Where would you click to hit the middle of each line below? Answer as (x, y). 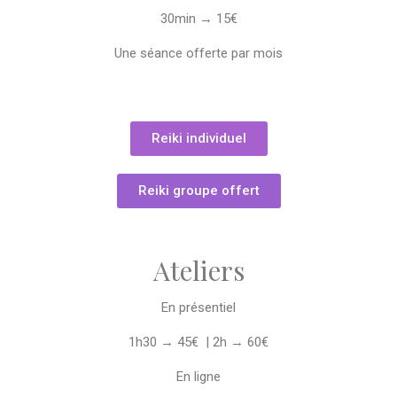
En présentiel (198, 307)
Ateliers (198, 270)
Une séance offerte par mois (198, 53)
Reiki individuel (198, 138)
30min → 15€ (198, 18)
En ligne (198, 376)
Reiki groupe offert (198, 190)
